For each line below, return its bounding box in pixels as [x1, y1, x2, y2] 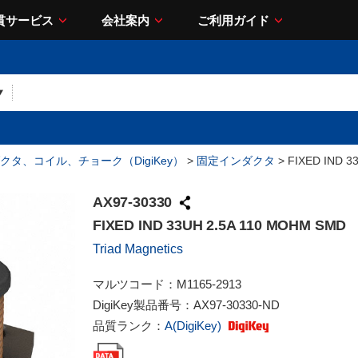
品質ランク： [93, 319, 165, 332]
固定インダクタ [197, 154, 275, 167]
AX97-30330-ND [193, 298, 280, 312]
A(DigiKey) [165, 319, 225, 332]
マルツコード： [93, 277, 177, 291]
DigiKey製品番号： [93, 298, 193, 312]
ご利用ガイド [197, 13, 269, 27]
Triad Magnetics [93, 242, 183, 256]
